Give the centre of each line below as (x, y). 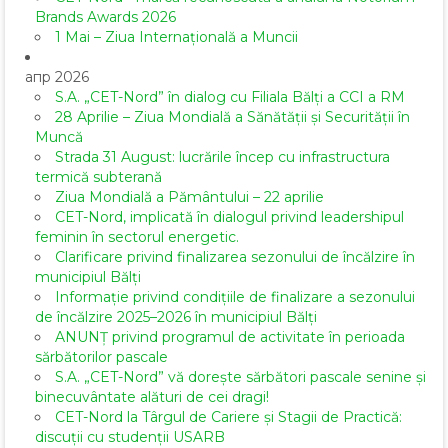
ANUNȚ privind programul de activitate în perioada (230, 337)
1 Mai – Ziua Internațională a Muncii (176, 37)
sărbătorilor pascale (101, 357)
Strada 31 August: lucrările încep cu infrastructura (222, 157)
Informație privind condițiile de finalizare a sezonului (235, 297)
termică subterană (98, 177)
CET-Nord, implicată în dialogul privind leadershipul (229, 217)
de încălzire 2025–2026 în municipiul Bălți (176, 317)
